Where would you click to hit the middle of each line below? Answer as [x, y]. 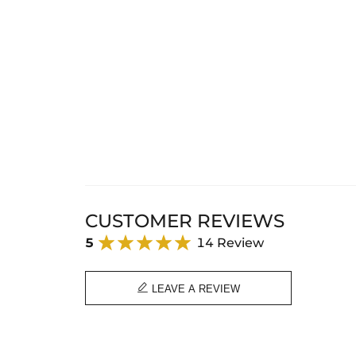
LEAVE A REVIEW [194, 289]
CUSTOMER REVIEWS [184, 221]
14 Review [230, 243]
